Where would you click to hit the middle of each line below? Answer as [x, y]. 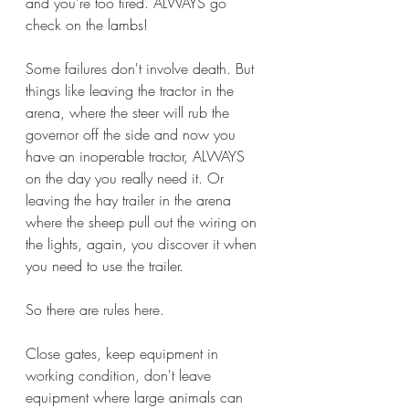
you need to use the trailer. [107, 266]
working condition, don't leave [121, 375]
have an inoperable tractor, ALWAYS [137, 156]
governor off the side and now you [133, 134]
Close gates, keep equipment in [124, 353]
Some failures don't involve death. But [142, 68]
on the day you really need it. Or [127, 178]
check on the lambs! [87, 25]
